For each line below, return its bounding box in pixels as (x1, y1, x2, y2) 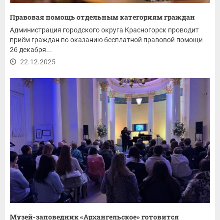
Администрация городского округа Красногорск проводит (10, 26, 199, 34)
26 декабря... (10, 46, 52, 54)
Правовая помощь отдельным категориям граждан (10, 12, 195, 22)
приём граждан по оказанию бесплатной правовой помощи (10, 36, 203, 44)
